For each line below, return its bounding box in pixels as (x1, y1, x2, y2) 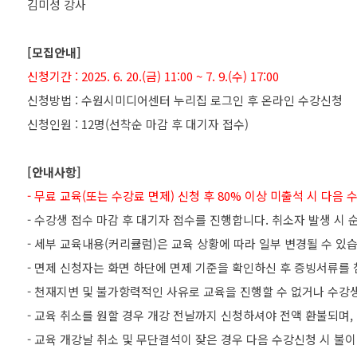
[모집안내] (27, 44, 81, 61)
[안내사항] (27, 163, 81, 180)
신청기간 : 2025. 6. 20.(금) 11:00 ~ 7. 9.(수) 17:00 (27, 68, 279, 84)
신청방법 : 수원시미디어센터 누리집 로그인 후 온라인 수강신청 (27, 92, 343, 108)
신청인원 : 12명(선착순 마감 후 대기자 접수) (27, 116, 249, 132)
